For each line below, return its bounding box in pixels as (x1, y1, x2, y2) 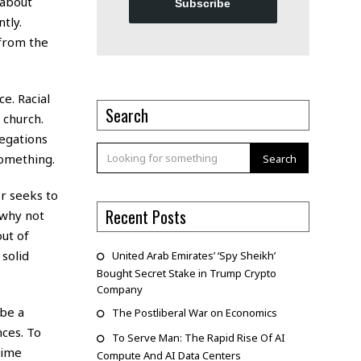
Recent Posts (105, 205, 186, 230)
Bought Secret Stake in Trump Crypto (96, 266, 276, 281)
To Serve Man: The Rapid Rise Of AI (111, 330, 285, 346)
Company (96, 282, 143, 297)
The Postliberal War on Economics (111, 305, 277, 321)
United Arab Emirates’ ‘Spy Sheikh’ (111, 248, 276, 263)
